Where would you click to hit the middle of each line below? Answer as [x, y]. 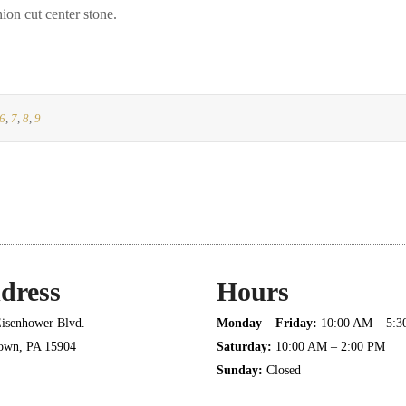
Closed [282, 370]
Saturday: [244, 347]
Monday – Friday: [269, 323]
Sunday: [240, 370]
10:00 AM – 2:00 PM [329, 347]
